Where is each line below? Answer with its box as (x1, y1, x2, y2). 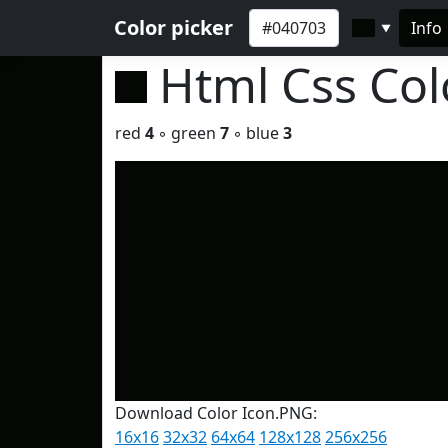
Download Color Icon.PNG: (115, 402, 317, 424)
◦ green (154, 122, 220, 144)
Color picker (114, 14, 233, 41)
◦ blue (229, 122, 283, 144)
